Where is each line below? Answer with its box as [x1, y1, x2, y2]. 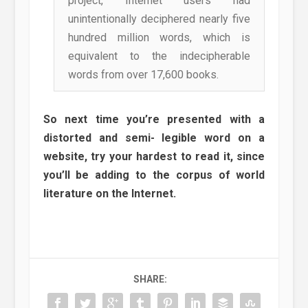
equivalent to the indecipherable [67, 49, 251, 63]
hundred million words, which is [67, 31, 251, 45]
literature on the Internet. [43, 187, 176, 201]
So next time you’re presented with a [43, 113, 265, 126]
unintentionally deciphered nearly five [67, 12, 251, 26]
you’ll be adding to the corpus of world [43, 168, 265, 182]
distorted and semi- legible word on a [43, 131, 265, 145]
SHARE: [133, 274, 168, 285]
